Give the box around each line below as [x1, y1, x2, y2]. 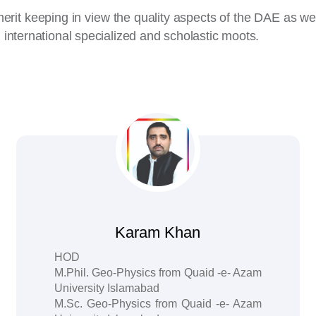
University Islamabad [54, 282, 160, 294]
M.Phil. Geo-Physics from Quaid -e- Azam [54, 267, 262, 279]
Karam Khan [115, 224, 201, 241]
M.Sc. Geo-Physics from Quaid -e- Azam [54, 298, 262, 310]
